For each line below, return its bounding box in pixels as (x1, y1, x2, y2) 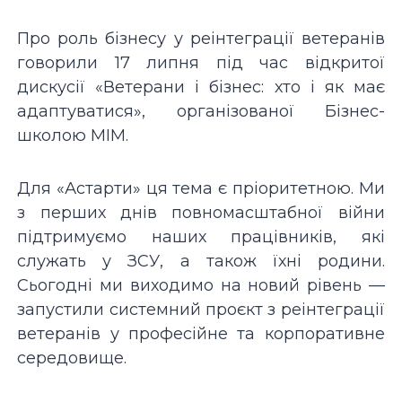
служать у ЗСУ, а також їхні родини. (17, 250, 385, 271)
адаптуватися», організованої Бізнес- (17, 100, 385, 121)
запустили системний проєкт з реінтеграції (17, 299, 385, 319)
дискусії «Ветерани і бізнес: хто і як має (17, 76, 385, 97)
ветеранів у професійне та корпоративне (17, 323, 385, 344)
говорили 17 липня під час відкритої (17, 52, 385, 73)
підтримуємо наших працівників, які (17, 226, 385, 247)
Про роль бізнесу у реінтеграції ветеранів (17, 28, 385, 48)
